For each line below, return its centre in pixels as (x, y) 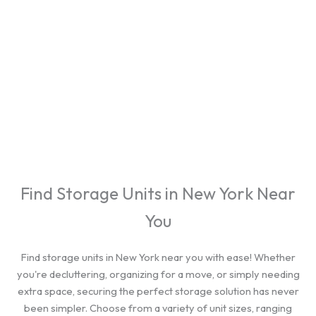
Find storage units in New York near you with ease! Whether (158, 257)
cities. (158, 12)
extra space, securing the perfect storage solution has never (158, 291)
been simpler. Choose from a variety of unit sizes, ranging (158, 308)
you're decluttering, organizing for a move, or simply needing (158, 274)
